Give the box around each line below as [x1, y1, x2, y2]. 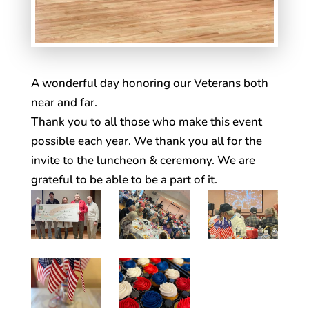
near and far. [30, 94, 97, 111]
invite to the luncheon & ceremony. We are [30, 152, 255, 169]
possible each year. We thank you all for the [30, 133, 262, 150]
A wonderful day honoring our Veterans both [30, 75, 268, 92]
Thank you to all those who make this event [30, 114, 262, 130]
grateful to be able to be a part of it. [30, 172, 217, 188]
